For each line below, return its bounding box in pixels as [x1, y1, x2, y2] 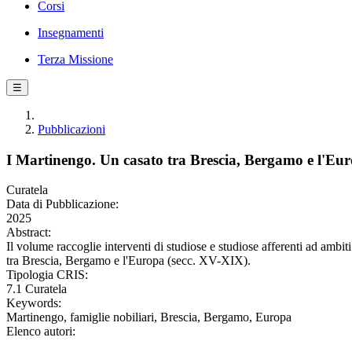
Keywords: [6, 296, 61, 310]
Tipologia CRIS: [6, 268, 88, 282]
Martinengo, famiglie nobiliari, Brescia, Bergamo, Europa [6, 310, 291, 324]
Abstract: [6, 225, 51, 240]
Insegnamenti [38, 26, 104, 39]
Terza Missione [38, 53, 113, 66]
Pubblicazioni [38, 123, 105, 136]
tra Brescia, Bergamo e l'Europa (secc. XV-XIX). [6, 254, 251, 268]
